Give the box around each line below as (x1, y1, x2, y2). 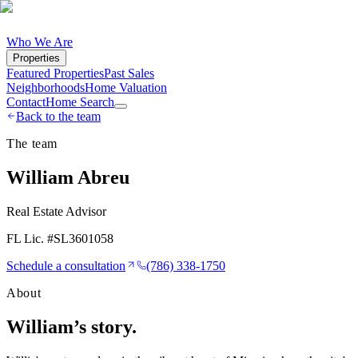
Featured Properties (6, 66, 104, 80)
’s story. (74, 316, 137, 337)
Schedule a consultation (6, 258, 125, 272)
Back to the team (16, 109, 101, 123)
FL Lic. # (6, 231, 54, 245)
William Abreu (6, 166, 129, 188)
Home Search (46, 95, 114, 109)
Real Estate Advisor (6, 204, 106, 218)
